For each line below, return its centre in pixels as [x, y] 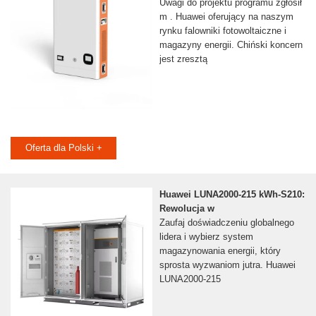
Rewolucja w [187, 209]
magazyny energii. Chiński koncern [231, 45]
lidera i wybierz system [206, 237]
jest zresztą [183, 59]
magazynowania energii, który [220, 251]
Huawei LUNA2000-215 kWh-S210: [232, 195]
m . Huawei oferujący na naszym [226, 17]
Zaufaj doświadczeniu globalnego [226, 223]
